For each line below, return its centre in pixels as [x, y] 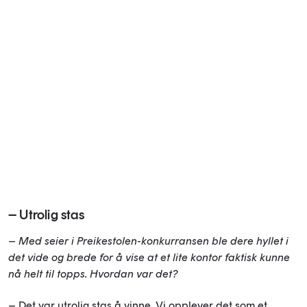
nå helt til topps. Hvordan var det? [93, 273]
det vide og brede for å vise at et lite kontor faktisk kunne [149, 257]
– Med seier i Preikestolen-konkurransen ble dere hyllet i [148, 241]
